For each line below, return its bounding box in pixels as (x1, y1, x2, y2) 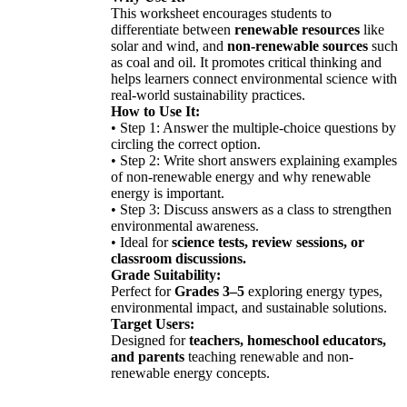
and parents (111, 348, 184, 364)
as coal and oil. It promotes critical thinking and (111, 54, 382, 70)
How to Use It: (111, 103, 200, 119)
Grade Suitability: (111, 266, 221, 283)
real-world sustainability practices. (111, 86, 305, 103)
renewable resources (234, 21, 360, 37)
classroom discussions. (111, 250, 246, 266)
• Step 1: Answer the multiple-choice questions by (111, 119, 396, 135)
